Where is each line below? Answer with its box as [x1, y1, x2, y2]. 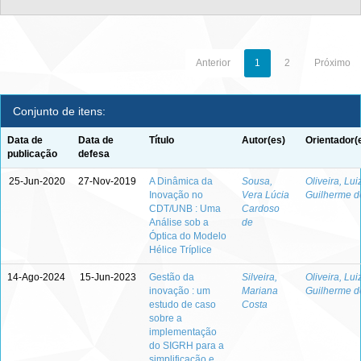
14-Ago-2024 [7, 272, 65, 283]
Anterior [196, 57, 230, 68]
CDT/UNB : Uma [149, 203, 221, 214]
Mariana [242, 285, 278, 297]
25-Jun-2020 [9, 176, 65, 187]
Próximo [314, 57, 351, 68]
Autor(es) [242, 135, 285, 146]
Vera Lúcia [242, 189, 289, 201]
